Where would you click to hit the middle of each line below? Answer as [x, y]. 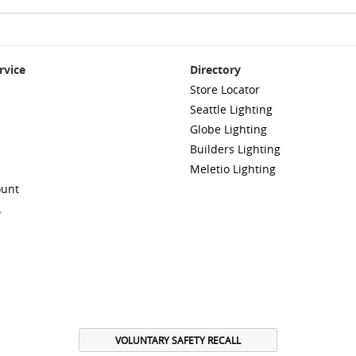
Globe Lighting [228, 129]
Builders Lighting [235, 149]
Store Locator [225, 89]
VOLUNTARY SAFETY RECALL [178, 340]
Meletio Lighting [233, 169]
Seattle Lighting [231, 109]
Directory [215, 70]
